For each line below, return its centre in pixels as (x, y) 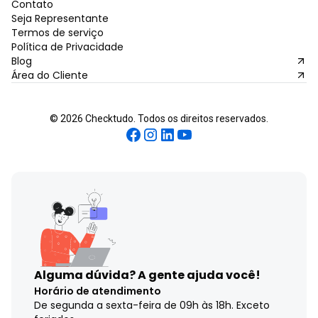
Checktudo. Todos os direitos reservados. (176, 118)
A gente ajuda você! (198, 275)
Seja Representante (60, 18)
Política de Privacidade (67, 46)
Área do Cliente (50, 75)
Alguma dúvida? (85, 275)
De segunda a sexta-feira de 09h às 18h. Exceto (152, 305)
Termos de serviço (57, 32)
